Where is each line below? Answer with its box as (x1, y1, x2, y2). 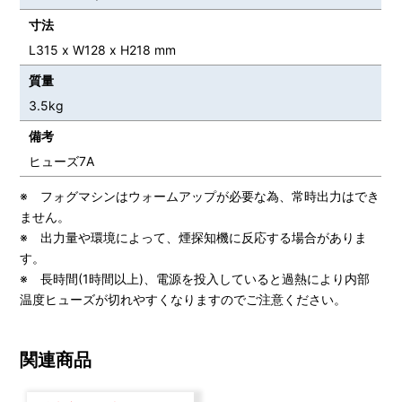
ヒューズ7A (29, 153, 95, 169)
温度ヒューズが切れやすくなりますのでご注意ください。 (20, 291, 347, 307)
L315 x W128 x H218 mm (29, 41, 177, 57)
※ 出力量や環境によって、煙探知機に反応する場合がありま (20, 229, 368, 245)
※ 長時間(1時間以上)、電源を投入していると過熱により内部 (20, 270, 371, 286)
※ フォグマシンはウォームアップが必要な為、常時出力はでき (20, 188, 380, 204)
